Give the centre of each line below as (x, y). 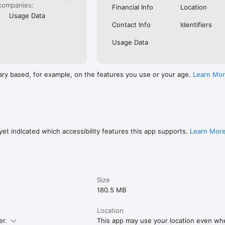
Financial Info (133, 7)
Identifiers (196, 25)
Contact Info (132, 25)
